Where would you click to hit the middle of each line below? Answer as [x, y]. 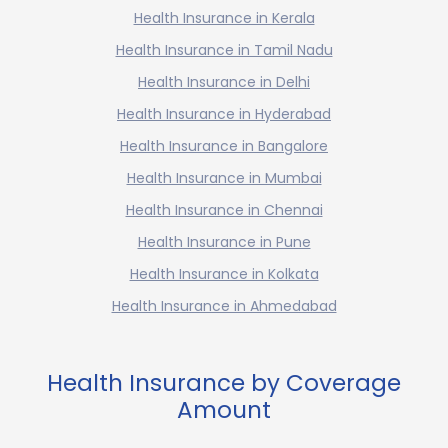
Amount [224, 409]
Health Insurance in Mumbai [224, 177]
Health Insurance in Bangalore [224, 145]
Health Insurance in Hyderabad [224, 113]
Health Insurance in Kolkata [224, 273]
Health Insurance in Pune [224, 241]
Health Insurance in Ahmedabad [224, 305]
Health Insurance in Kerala [224, 17]
